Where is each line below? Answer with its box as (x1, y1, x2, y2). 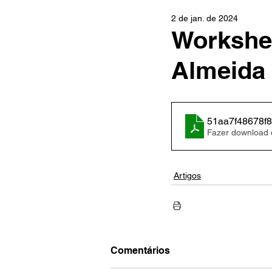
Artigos (174, 171, 201, 180)
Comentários (110, 245, 170, 256)
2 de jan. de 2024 (171, 13, 238, 23)
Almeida (171, 56, 265, 84)
